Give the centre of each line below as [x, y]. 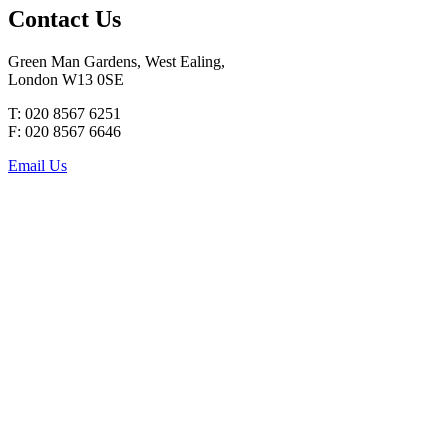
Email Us [37, 165]
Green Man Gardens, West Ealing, [116, 61]
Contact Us [64, 18]
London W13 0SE [66, 79]
